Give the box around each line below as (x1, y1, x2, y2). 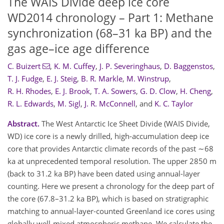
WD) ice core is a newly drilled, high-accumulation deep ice (7, 131, 209, 141)
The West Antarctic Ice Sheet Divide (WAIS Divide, (39, 118, 210, 129)
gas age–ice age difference (7, 40, 149, 56)
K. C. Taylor (154, 98, 193, 109)
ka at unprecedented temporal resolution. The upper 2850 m (7, 156, 216, 166)
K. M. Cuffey (53, 61, 95, 71)
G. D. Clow (140, 86, 176, 96)
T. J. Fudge (7, 73, 42, 84)
